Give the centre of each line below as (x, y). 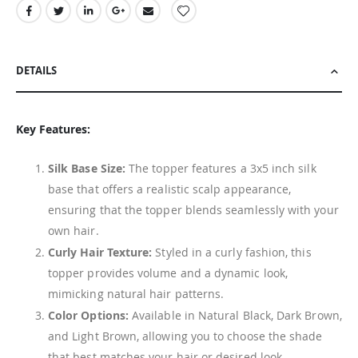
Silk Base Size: (87, 169)
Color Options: (88, 315)
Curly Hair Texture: (100, 253)
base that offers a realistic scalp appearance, (170, 189)
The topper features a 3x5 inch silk (221, 169)
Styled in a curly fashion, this (232, 253)
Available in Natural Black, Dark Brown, (235, 315)
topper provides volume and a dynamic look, (168, 273)
